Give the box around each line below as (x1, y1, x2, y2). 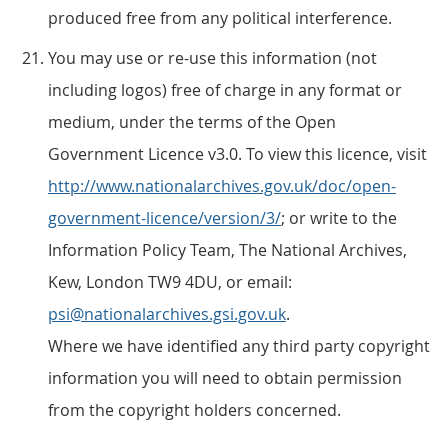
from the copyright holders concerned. (48, 399, 341, 421)
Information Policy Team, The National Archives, (48, 239, 407, 261)
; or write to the (281, 207, 397, 229)
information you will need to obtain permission (48, 367, 402, 389)
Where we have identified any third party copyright (48, 335, 430, 357)
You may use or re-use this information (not (48, 47, 377, 69)
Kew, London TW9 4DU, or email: (48, 271, 292, 293)
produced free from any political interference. (48, 7, 392, 29)
